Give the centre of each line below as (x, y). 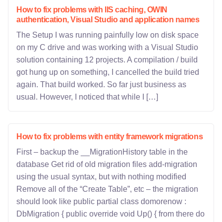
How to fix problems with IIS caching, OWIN (92, 10)
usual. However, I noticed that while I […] (87, 97)
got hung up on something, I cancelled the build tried (108, 72)
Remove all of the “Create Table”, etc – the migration (107, 189)
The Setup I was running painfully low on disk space (108, 35)
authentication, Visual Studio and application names (108, 20)
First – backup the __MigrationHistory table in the (102, 152)
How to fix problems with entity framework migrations (110, 137)
